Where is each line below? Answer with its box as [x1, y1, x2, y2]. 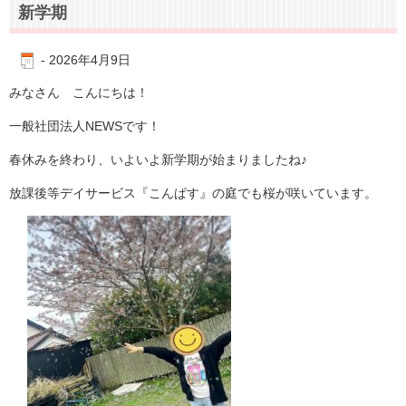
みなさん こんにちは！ [9, 85, 149, 101]
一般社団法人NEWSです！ [9, 119, 160, 134]
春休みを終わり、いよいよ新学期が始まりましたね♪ [9, 152, 307, 168]
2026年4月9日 [49, 52, 130, 67]
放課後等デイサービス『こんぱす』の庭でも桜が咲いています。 [9, 186, 377, 201]
